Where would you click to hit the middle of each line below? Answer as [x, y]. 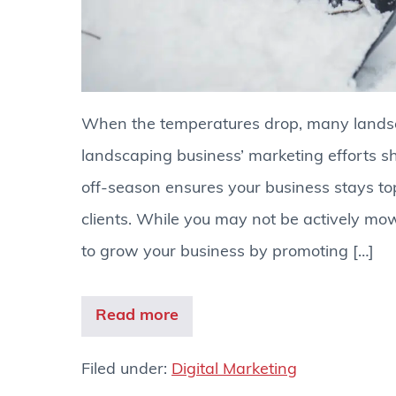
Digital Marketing [234, 369]
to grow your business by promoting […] [228, 253]
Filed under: [126, 369]
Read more [137, 316]
